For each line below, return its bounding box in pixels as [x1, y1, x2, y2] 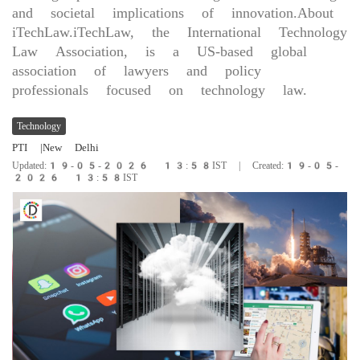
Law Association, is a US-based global [12, 43, 307, 59]
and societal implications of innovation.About [12, 4, 333, 21]
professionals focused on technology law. [12, 81, 307, 98]
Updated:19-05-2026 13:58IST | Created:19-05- [12, 160, 338, 171]
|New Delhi [40, 141, 99, 153]
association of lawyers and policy [12, 62, 261, 79]
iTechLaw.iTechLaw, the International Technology [12, 23, 347, 40]
